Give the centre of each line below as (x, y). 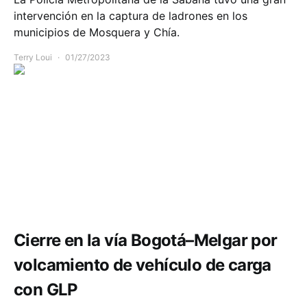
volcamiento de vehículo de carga (143, 265)
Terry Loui (33, 57)
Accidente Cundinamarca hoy (71, 197)
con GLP (46, 289)
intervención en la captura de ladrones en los (131, 15)
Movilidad (154, 197)
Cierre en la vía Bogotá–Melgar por (146, 240)
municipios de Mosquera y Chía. (97, 32)
